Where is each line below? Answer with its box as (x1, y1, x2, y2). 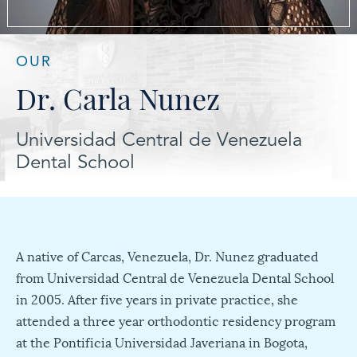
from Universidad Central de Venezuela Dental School (16, 267, 334, 288)
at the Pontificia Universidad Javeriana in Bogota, (16, 331, 308, 352)
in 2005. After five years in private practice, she (16, 288, 298, 309)
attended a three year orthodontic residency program (16, 310, 335, 331)
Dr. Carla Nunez (16, 78, 220, 117)
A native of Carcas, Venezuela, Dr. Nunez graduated (16, 245, 319, 266)
